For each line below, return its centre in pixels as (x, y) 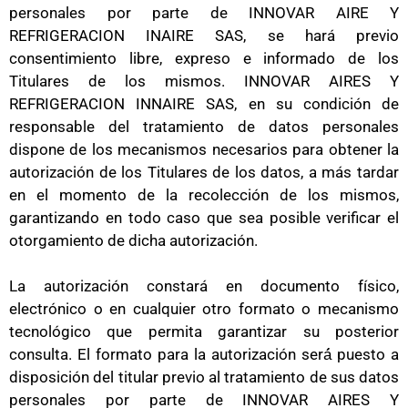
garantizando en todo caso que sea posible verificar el (204, 217)
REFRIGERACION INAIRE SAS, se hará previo (204, 35)
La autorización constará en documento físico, (204, 286)
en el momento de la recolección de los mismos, (204, 194)
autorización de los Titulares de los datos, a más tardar (204, 172)
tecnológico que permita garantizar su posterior (204, 331)
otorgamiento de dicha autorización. (133, 240)
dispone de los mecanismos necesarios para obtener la (204, 149)
